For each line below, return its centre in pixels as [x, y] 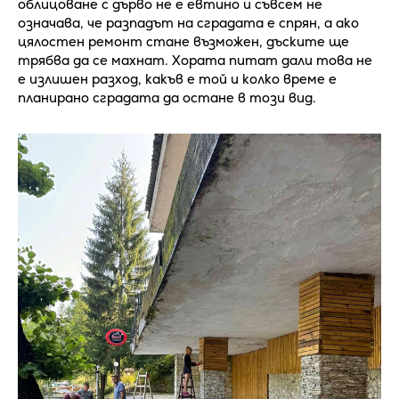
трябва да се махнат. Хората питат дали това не [195, 61]
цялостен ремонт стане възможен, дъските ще [183, 42]
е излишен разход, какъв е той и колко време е [177, 79]
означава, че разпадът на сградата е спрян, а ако [188, 23]
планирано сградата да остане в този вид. [167, 98]
